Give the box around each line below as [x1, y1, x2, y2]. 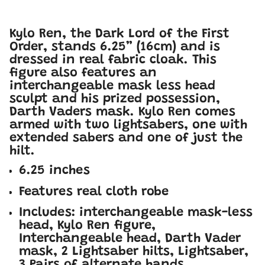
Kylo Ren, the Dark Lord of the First [9, 28, 230, 41]
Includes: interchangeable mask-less [19, 206, 253, 220]
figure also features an [9, 67, 157, 80]
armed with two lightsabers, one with [9, 119, 247, 132]
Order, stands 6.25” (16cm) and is [9, 41, 220, 54]
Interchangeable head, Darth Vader [19, 232, 241, 246]
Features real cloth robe [19, 185, 169, 199]
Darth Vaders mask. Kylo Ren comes [9, 106, 235, 119]
